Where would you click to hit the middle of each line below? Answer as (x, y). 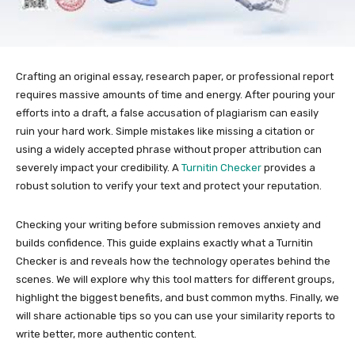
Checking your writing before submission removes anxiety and (168, 224)
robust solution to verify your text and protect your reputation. (169, 185)
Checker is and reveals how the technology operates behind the (173, 261)
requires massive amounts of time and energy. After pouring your (176, 94)
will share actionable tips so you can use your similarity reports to (176, 315)
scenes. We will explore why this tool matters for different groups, (175, 279)
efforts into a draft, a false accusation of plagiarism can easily (167, 113)
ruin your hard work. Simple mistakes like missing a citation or (165, 131)
